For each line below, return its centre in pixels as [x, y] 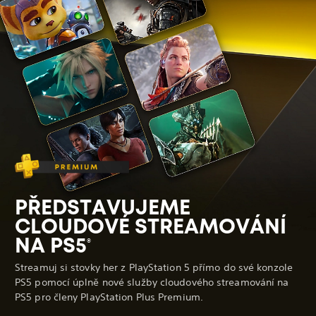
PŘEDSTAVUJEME [103, 207]
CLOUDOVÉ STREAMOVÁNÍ [151, 226]
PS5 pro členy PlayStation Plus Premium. [109, 297]
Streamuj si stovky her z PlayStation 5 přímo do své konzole [154, 267]
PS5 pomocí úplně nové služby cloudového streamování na [152, 282]
